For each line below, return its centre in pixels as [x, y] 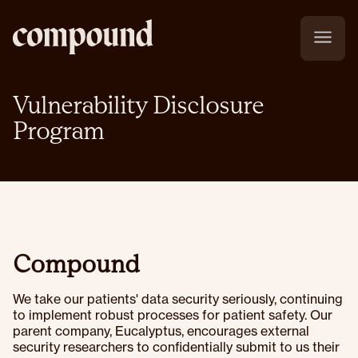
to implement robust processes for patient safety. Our [173, 315]
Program [58, 130]
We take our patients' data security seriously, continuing [178, 299]
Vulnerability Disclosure [138, 105]
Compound [76, 264]
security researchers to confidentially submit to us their [176, 347]
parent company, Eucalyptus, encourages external [161, 331]
